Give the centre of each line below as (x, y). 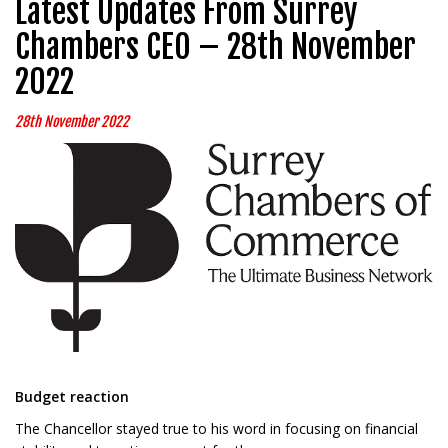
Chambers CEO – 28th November (215, 47)
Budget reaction (72, 397)
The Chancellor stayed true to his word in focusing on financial (216, 429)
